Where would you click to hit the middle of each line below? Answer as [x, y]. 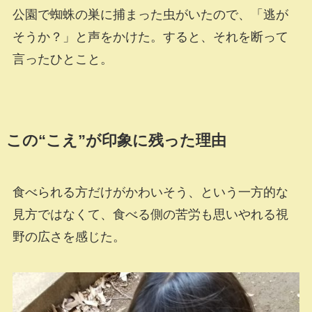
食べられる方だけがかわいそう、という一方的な [150, 192]
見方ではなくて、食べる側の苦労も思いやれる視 [150, 214]
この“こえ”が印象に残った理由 [116, 140]
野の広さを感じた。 [69, 236]
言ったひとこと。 [62, 59]
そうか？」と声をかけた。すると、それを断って [150, 37]
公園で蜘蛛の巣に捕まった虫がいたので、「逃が [150, 14]
